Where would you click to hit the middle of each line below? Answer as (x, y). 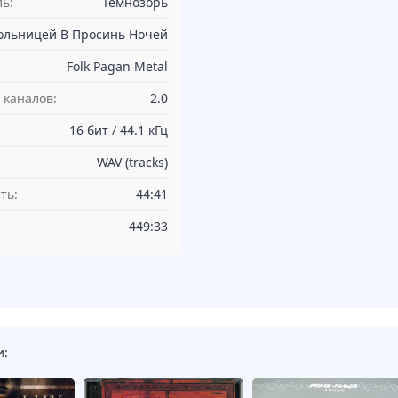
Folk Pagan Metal (117, 67)
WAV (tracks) (132, 163)
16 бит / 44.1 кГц (119, 131)
